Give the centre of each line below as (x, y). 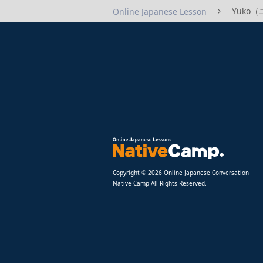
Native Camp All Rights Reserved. (160, 183)
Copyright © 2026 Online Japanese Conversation (181, 172)
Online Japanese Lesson (160, 11)
